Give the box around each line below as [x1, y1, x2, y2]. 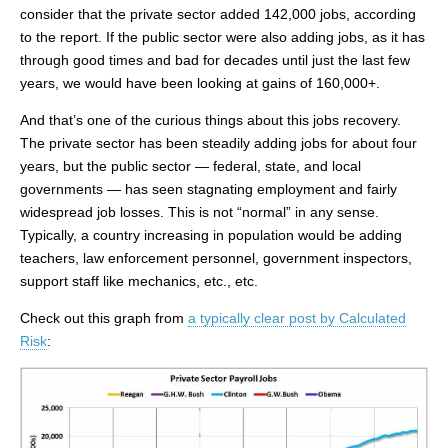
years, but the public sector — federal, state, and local [20, 157, 361, 174]
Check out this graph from [20, 309, 188, 326]
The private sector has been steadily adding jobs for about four [20, 134, 417, 151]
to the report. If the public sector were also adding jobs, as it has [20, 28, 425, 45]
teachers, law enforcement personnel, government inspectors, [20, 249, 412, 266]
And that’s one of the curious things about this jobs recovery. [20, 111, 401, 128]
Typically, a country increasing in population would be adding [20, 226, 402, 243]
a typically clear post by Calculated [188, 309, 406, 326]
